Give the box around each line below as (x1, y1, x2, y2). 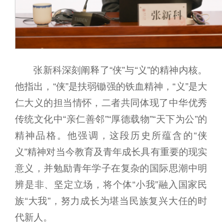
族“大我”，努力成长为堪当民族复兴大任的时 (15, 196, 207, 207)
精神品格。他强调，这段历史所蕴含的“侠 (15, 130, 207, 141)
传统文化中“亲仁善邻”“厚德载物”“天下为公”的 (15, 114, 207, 125)
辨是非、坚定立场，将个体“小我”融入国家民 (15, 179, 207, 190)
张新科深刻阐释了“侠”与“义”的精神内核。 (33, 65, 207, 76)
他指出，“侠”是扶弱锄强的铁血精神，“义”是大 (15, 81, 207, 92)
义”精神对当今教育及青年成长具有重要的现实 (15, 147, 207, 158)
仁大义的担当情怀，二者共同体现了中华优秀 (15, 98, 207, 109)
